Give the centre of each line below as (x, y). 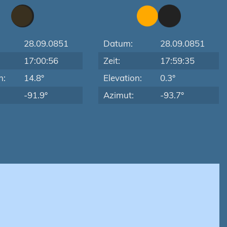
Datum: (118, 43)
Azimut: (119, 95)
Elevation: (123, 78)
